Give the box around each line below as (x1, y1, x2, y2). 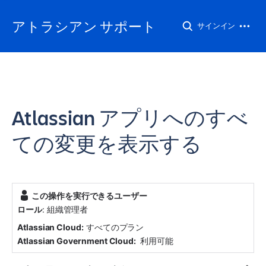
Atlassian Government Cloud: (17, 235, 137, 246)
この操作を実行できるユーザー (31, 190, 148, 201)
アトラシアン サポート (12, 17, 156, 35)
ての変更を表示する (12, 130, 202, 158)
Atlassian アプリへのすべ (12, 104, 248, 132)
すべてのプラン (83, 221, 144, 232)
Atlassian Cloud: (17, 221, 84, 232)
